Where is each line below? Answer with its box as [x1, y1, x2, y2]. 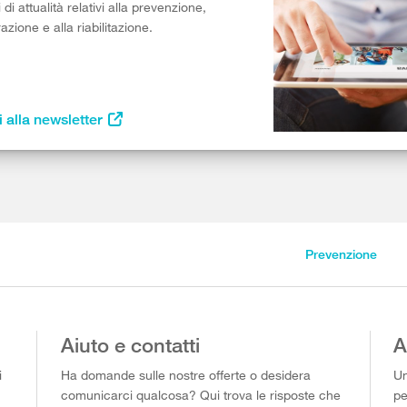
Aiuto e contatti [60, 332, 200, 357]
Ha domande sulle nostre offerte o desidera [60, 367, 311, 382]
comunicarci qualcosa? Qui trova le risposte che [60, 387, 341, 402]
